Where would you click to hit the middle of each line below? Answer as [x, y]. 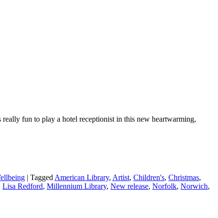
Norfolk [164, 186]
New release [129, 186]
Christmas [184, 177]
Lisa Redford [23, 186]
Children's [149, 177]
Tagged [42, 177]
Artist [121, 177]
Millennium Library [77, 186]
